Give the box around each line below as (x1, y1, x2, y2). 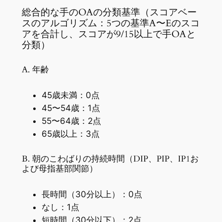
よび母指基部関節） (21, 163, 98, 175)
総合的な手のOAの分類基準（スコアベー (21, 6, 197, 19)
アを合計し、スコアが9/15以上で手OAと (21, 28, 196, 41)
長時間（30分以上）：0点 (41, 189, 142, 200)
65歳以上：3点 (41, 129, 100, 139)
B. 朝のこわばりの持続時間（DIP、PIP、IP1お (21, 153, 199, 165)
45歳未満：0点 (41, 90, 100, 101)
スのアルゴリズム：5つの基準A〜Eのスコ (21, 17, 200, 30)
